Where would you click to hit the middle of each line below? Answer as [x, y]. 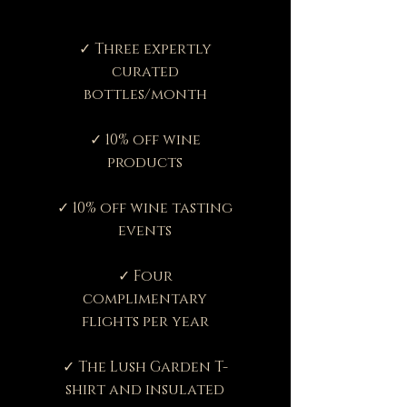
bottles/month [145, 94]
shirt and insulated [145, 389]
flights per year [145, 321]
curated [145, 71]
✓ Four [145, 276]
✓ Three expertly [145, 49]
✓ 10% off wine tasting [145, 208]
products [145, 162]
